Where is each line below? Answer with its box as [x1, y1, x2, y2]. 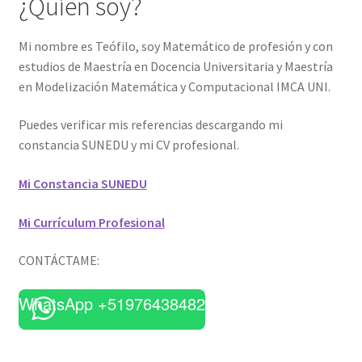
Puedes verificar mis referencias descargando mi [18, 116, 283, 133]
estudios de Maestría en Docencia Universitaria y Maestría [18, 57, 333, 74]
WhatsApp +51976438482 [18, 291, 205, 315]
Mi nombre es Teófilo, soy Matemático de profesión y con [18, 37, 333, 54]
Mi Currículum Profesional [18, 213, 165, 230]
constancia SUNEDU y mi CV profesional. [18, 137, 239, 154]
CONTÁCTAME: [18, 252, 99, 269]
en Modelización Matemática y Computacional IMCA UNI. [18, 78, 330, 95]
